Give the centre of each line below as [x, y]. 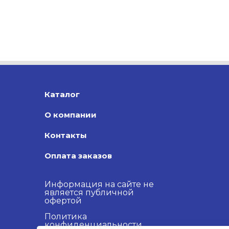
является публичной [89, 192]
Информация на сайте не [99, 184]
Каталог [62, 94]
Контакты [66, 135]
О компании [71, 114]
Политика [66, 216]
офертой [63, 200]
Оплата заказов [78, 155]
